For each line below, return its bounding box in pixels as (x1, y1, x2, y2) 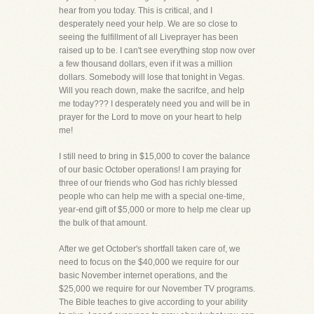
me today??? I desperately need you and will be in (59, 99, 250, 109)
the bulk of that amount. (59, 218, 147, 228)
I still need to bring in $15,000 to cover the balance (59, 151, 250, 161)
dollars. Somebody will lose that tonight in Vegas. (59, 72, 245, 82)
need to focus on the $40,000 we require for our (59, 257, 239, 267)
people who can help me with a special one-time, (59, 191, 245, 201)
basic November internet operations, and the (59, 271, 228, 280)
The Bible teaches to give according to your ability (59, 297, 247, 307)
